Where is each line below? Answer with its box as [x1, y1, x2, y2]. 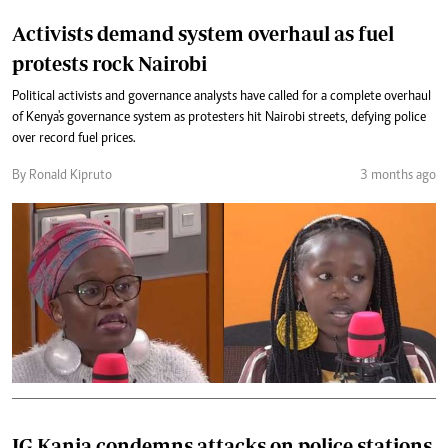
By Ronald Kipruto [12, 169, 112, 183]
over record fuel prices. [12, 132, 136, 146]
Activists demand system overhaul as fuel [12, 22, 394, 45]
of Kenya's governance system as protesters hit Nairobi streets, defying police [12, 111, 426, 125]
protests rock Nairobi [12, 52, 207, 75]
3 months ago [360, 169, 436, 183]
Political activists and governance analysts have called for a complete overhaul [12, 90, 431, 104]
